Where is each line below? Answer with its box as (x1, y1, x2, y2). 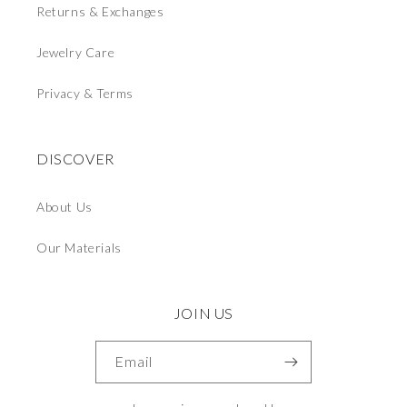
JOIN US (173, 304, 234, 323)
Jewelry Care (36, 45, 115, 61)
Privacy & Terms (36, 85, 134, 102)
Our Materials (36, 240, 122, 256)
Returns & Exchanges (36, 4, 164, 20)
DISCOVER (36, 150, 114, 168)
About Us (36, 199, 93, 215)
